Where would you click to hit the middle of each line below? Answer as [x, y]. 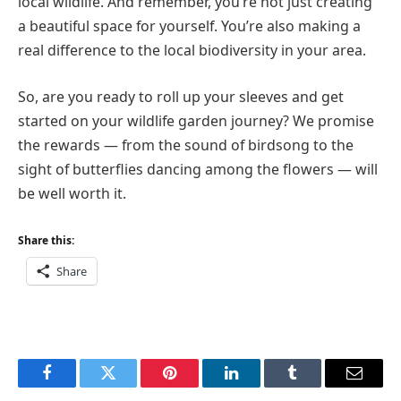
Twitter [130, 386]
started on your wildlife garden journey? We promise [196, 120]
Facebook [77, 386]
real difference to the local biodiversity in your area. [192, 50]
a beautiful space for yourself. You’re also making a [189, 26]
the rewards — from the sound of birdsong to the [186, 145]
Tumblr [315, 386]
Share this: [46, 241]
